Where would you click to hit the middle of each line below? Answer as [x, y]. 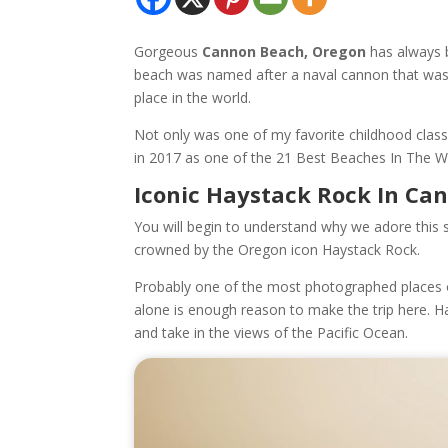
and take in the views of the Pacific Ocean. [271, 332]
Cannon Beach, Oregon [284, 51]
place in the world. [193, 97]
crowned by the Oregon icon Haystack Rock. [277, 249]
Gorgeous [168, 51]
